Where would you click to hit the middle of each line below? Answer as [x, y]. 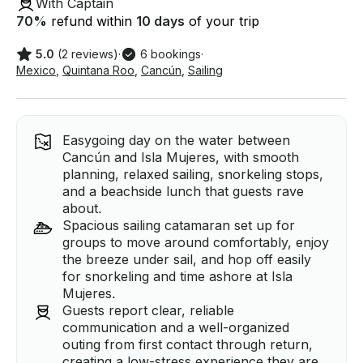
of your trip [222, 21]
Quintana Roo [98, 70]
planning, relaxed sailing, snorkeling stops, [193, 175]
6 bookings [171, 54]
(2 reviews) [88, 54]
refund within [92, 21]
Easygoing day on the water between [176, 141]
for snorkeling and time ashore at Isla [177, 277]
